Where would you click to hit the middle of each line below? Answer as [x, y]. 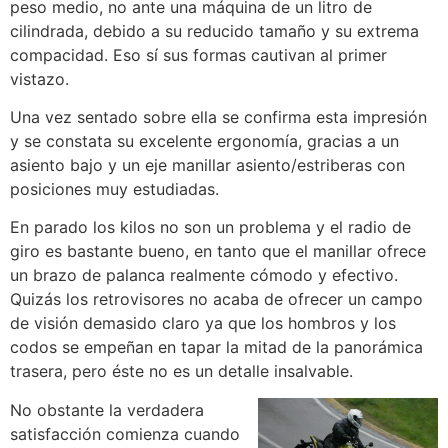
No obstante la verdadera [107, 409]
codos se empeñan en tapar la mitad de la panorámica [216, 347]
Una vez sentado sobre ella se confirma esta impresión [218, 116]
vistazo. [39, 78]
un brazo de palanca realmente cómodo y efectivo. [204, 275]
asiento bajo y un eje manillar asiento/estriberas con [207, 164]
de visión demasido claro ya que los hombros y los [203, 323]
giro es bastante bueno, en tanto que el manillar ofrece [218, 251]
